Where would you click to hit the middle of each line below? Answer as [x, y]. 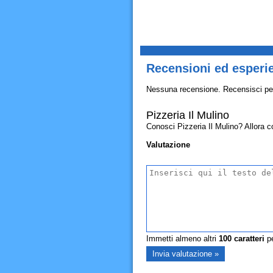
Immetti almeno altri [182, 239]
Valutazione [168, 145]
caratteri [248, 239]
